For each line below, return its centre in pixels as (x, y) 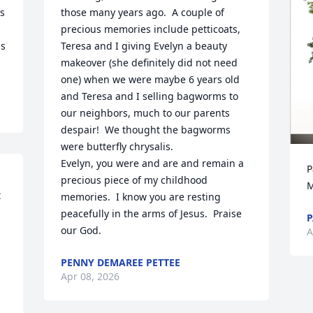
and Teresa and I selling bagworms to (150, 96)
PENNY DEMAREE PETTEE (121, 262)
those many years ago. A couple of (143, 12)
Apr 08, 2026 (90, 276)
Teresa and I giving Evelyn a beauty (144, 46)
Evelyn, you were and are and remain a (153, 163)
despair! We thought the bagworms (146, 130)
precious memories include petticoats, (151, 29)
